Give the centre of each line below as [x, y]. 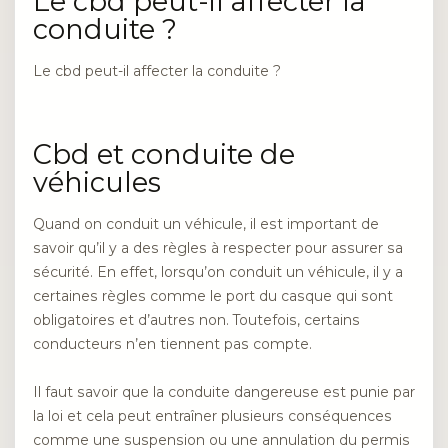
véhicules [97, 182]
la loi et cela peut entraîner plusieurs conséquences [212, 416]
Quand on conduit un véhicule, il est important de [206, 223]
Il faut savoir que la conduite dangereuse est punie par [224, 392]
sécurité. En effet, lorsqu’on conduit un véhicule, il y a [218, 271]
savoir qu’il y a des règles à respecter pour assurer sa [218, 247]
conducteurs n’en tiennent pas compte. [172, 343]
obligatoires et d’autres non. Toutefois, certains [196, 319]
